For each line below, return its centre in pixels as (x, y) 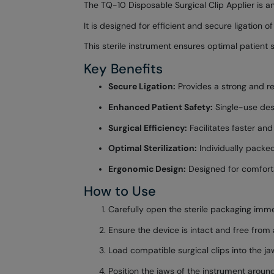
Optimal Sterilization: (152, 149)
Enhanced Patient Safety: (160, 108)
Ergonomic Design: (147, 169)
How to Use (120, 191)
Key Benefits (123, 68)
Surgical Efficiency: (147, 128)
